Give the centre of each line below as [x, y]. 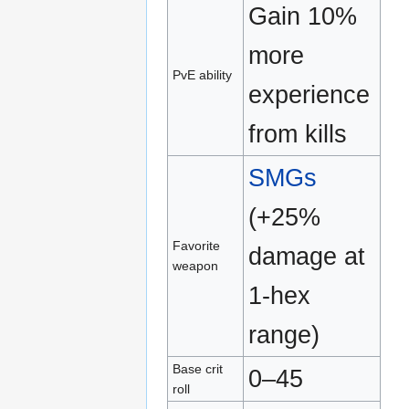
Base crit [198, 368]
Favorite [197, 245]
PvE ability [203, 74]
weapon [196, 265]
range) [284, 334]
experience [309, 94]
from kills [298, 133]
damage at [307, 256]
